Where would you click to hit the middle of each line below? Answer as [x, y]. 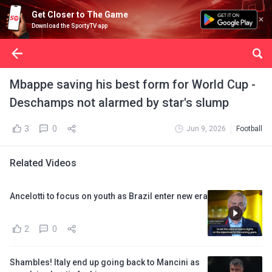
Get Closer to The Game [80, 15]
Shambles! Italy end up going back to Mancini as [105, 262]
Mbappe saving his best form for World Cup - [133, 84]
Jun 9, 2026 [206, 129]
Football [249, 129]
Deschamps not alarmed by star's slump [119, 103]
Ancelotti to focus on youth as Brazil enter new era [109, 196]
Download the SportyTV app [70, 26]
